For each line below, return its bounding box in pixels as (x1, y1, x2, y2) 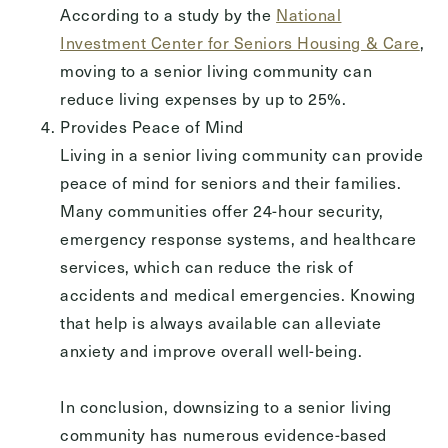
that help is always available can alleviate (60, 311, 382, 333)
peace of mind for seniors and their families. (60, 171, 402, 193)
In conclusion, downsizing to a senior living (60, 395, 392, 417)
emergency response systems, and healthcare (60, 227, 417, 249)
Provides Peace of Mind (60, 115, 244, 137)
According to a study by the (60, 3, 277, 25)
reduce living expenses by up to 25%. (60, 87, 347, 109)
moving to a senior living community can (60, 59, 373, 81)
